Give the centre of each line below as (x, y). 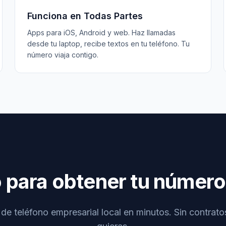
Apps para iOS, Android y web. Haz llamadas (102, 33)
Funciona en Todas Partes (85, 16)
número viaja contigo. (63, 55)
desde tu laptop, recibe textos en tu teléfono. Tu (109, 44)
